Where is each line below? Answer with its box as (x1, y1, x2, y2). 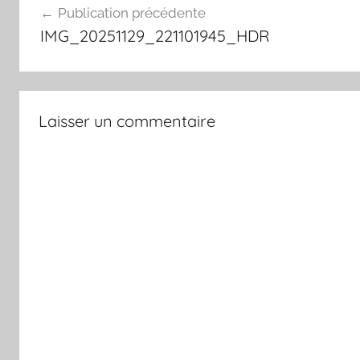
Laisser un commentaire (39, 110, 215, 131)
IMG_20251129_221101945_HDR (39, 26, 269, 47)
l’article (18, 40, 92, 65)
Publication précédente (57, 5, 206, 22)
